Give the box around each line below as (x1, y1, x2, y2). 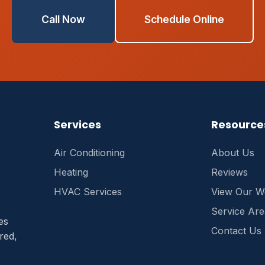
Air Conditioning (54, 147, 125, 159)
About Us (211, 147, 254, 159)
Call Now (41, 13, 85, 25)
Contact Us (211, 225, 261, 237)
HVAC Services (54, 186, 122, 198)
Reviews (211, 166, 248, 178)
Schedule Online (144, 13, 224, 25)
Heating (54, 166, 89, 178)
